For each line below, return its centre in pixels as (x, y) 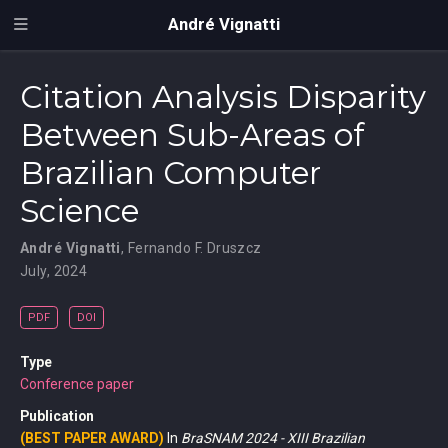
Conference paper (77, 383)
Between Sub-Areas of (192, 134)
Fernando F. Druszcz (194, 247)
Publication (57, 415)
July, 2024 (54, 270)
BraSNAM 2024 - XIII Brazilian (273, 437)
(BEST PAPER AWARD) (92, 437)
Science (79, 210)
